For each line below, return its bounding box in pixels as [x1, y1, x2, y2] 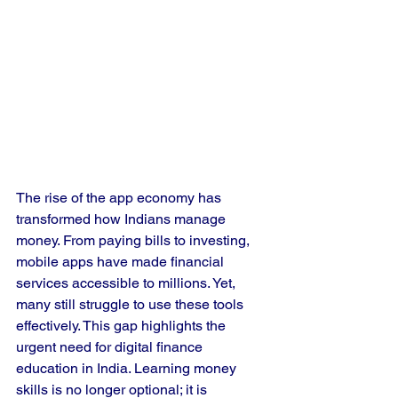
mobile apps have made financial [16, 253, 227, 270]
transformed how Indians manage [16, 211, 229, 227]
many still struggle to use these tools [16, 296, 247, 313]
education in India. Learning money [16, 360, 240, 377]
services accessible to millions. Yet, [16, 275, 239, 291]
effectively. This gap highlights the [16, 317, 229, 334]
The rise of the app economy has [16, 189, 225, 206]
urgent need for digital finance [16, 338, 206, 355]
